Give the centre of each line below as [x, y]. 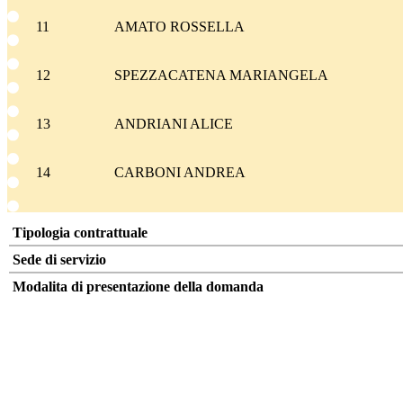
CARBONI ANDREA [179, 173]
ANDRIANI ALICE [173, 124]
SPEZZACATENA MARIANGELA [221, 76]
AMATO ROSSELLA [179, 27]
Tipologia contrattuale [80, 233]
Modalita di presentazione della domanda [138, 287]
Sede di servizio [59, 260]
